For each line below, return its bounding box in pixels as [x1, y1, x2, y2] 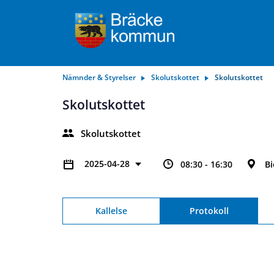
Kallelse [95, 205, 127, 217]
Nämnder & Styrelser [62, 72, 136, 83]
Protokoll [189, 205, 229, 217]
